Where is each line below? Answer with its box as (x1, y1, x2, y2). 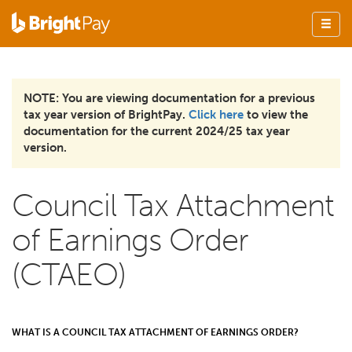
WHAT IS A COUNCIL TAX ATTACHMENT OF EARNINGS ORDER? (12, 327, 299, 338)
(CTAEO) (12, 255, 126, 293)
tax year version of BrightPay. (24, 108, 189, 122)
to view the (244, 108, 308, 122)
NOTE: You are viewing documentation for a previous (24, 91, 315, 105)
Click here (189, 108, 244, 122)
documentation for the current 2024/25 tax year (24, 124, 290, 138)
